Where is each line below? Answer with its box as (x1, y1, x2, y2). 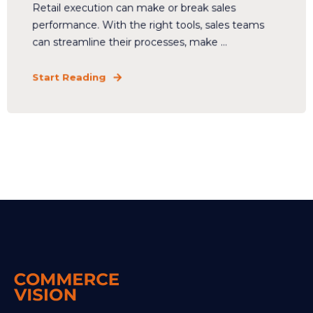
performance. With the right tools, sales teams (32, 18, 265, 32)
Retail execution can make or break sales (32, 1, 236, 15)
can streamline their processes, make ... (32, 36, 228, 49)
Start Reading (32, 71, 106, 83)
